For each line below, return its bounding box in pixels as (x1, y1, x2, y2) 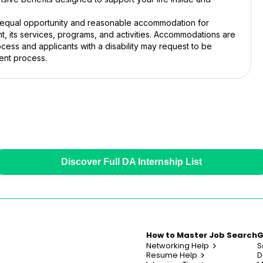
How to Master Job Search (146, 230, 257, 241)
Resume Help (146, 249, 197, 261)
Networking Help (146, 240, 209, 251)
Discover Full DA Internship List (61, 157, 202, 167)
